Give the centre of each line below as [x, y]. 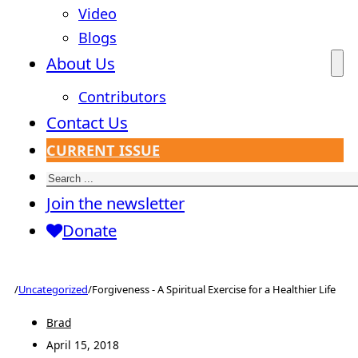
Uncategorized [53, 289]
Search [71, 175]
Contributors [122, 97]
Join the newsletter [115, 203]
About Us [81, 64]
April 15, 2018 [83, 344]
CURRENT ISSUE [103, 151]
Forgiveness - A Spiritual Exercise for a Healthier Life [214, 289]
